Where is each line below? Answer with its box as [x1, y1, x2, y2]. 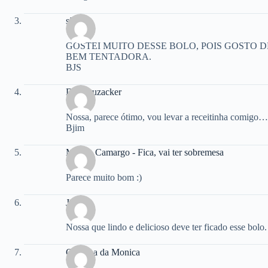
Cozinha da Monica [66, 246, 140, 257]
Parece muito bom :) [66, 172, 142, 182]
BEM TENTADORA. [66, 51, 151, 62]
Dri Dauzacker [66, 87, 121, 98]
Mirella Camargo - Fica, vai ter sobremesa [66, 147, 224, 158]
